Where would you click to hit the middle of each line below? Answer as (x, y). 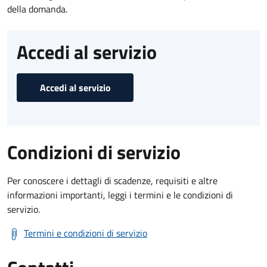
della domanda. (37, 9)
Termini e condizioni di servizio (86, 233)
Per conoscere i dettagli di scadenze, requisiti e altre (112, 180)
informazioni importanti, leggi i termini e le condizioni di (120, 195)
